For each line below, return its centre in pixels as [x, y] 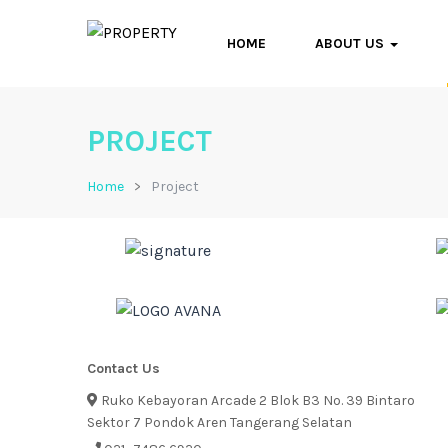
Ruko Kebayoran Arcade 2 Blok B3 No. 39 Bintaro [256, 400]
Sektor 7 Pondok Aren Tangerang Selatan [219, 422]
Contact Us [123, 368]
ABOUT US [351, 43]
